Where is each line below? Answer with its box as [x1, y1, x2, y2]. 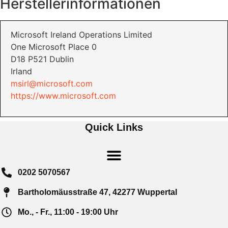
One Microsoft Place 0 [11, 41, 97, 52]
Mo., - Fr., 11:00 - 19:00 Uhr [18, 208, 118, 217]
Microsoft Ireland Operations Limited [11, 29, 152, 40]
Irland [11, 66, 32, 76]
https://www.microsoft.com [11, 90, 116, 101]
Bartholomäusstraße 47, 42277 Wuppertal [18, 188, 177, 197]
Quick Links [85, 122, 143, 133]
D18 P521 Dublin [11, 53, 74, 64]
